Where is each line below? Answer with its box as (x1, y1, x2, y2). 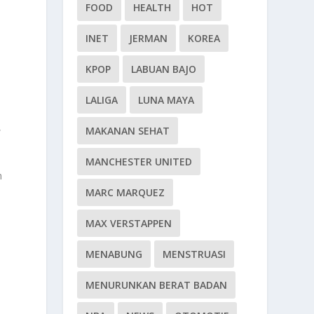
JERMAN (129, 31, 168, 45)
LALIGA (86, 93, 118, 107)
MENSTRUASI (163, 247, 226, 261)
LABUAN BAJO (131, 62, 197, 76)
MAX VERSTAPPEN (86, 216, 172, 230)
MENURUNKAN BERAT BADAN (86, 278, 228, 292)
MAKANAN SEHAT (86, 123, 170, 137)
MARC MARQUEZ (86, 185, 165, 199)
